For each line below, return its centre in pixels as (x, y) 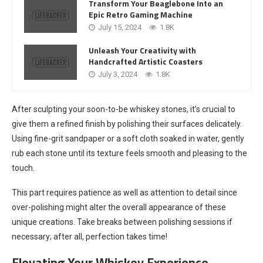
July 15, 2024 (120, 28)
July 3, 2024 (118, 75)
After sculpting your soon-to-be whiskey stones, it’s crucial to (124, 109)
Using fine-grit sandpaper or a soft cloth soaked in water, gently (128, 138)
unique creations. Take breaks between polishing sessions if (122, 222)
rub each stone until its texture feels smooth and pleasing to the (129, 153)
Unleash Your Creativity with (142, 50)
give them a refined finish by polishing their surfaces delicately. (127, 124)
